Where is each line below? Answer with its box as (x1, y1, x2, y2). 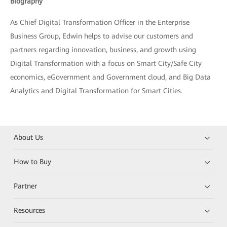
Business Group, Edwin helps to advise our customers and (10, 32, 193, 40)
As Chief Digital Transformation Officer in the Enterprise (10, 18, 190, 26)
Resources (14, 206, 46, 214)
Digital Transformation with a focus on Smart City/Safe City (10, 59, 202, 67)
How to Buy (14, 158, 52, 166)
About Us (14, 133, 44, 141)
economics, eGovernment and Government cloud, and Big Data (10, 73, 211, 81)
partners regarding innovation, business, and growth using (10, 46, 196, 54)
